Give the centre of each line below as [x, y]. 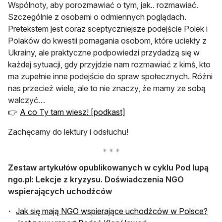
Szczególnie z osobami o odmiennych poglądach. [97, 17]
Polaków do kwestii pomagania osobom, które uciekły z [107, 40]
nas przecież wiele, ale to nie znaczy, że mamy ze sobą [107, 88]
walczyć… [27, 100]
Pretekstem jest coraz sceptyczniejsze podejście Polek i [108, 28]
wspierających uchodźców [60, 191]
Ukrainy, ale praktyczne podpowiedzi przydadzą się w [104, 52]
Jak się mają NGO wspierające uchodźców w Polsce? [112, 211]
